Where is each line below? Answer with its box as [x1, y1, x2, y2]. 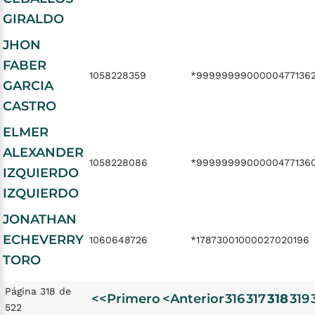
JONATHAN [3, 212, 77, 227]
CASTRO [3, 98, 56, 114]
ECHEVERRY [3, 232, 84, 247]
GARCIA [3, 78, 53, 94]
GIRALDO [3, 11, 64, 27]
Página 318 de [5, 285, 71, 297]
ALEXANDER [3, 145, 84, 160]
